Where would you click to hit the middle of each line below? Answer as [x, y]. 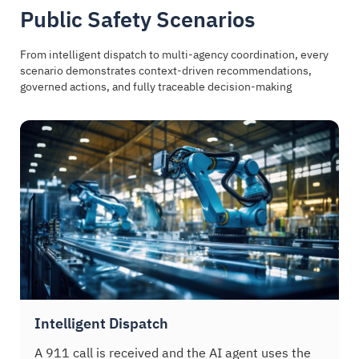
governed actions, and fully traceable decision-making [156, 86]
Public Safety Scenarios [137, 18]
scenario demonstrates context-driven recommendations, [166, 70]
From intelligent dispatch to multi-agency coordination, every [174, 54]
